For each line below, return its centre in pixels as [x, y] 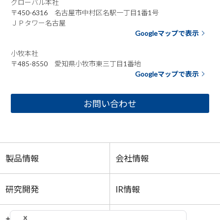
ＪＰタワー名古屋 [39, 23]
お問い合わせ [110, 104]
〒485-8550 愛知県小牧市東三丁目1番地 [76, 64]
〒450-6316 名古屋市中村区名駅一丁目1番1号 [85, 13]
